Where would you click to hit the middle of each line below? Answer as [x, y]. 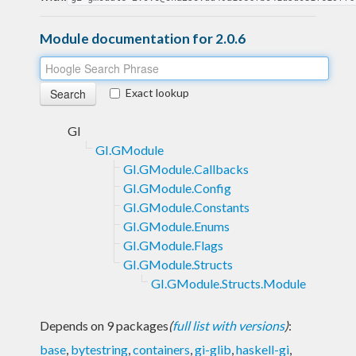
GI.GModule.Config [177, 188]
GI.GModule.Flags [173, 245]
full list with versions [228, 325]
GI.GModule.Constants [186, 207]
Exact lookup [157, 92]
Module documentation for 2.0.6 [143, 38]
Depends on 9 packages [104, 325]
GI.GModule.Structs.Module [228, 283]
